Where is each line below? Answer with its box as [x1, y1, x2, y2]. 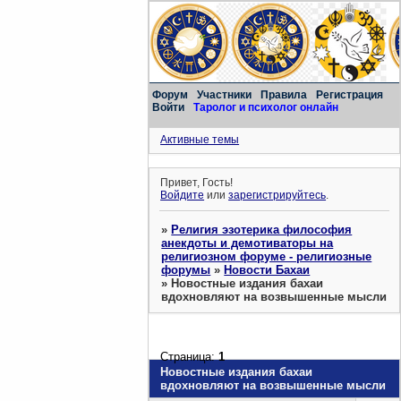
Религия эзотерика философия [171, 222, 353, 236]
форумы [161, 262, 211, 277]
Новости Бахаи [224, 262, 311, 277]
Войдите [160, 189, 205, 202]
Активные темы [160, 133, 240, 146]
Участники [197, 89, 252, 101]
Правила [260, 89, 308, 101]
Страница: [160, 349, 219, 363]
